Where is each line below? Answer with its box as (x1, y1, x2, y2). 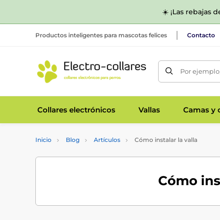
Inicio (35, 136, 52, 143)
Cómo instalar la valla (133, 136, 197, 143)
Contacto (187, 31, 215, 39)
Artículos (94, 136, 120, 143)
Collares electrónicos (37, 105, 115, 114)
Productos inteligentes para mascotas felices (35, 31, 167, 39)
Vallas (138, 105, 160, 114)
